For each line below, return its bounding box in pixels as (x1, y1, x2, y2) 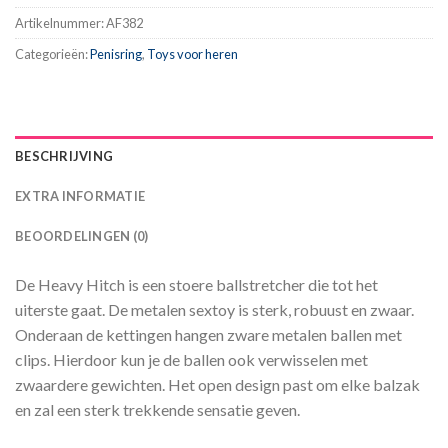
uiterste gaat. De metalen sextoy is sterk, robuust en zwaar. (15, 300, 414, 320)
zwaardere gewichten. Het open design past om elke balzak (15, 375, 420, 395)
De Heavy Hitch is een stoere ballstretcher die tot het (15, 275, 378, 295)
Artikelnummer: (15, 14, 106, 31)
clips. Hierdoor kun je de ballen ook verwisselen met (15, 350, 368, 370)
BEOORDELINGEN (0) (15, 228, 149, 245)
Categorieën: (15, 45, 90, 62)
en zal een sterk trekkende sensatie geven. (15, 400, 300, 420)
